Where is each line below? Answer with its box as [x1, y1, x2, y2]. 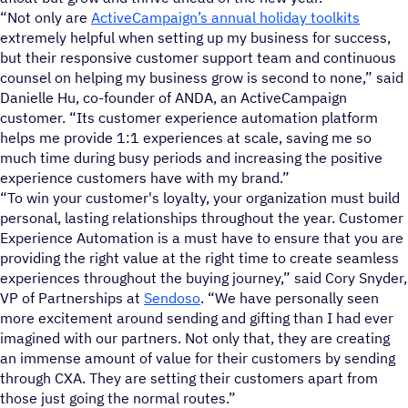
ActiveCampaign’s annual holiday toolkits [91, 7, 360, 26]
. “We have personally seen [200, 288, 379, 307]
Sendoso [144, 288, 200, 307]
